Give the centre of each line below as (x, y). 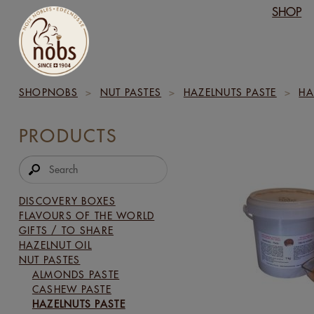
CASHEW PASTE (71, 289)
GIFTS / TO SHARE (66, 231)
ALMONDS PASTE (76, 275)
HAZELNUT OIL (55, 245)
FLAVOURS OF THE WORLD (87, 216)
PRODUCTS (68, 136)
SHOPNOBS (48, 93)
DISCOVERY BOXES (67, 201)
